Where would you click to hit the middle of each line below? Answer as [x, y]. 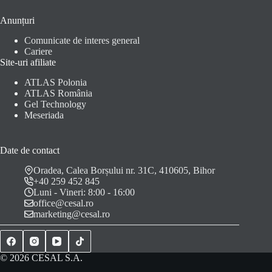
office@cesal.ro [63, 203]
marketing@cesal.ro [72, 214]
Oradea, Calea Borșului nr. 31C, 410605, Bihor [124, 170]
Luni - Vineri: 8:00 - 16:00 [84, 192]
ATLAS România [58, 93]
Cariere [38, 52]
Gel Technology [55, 104]
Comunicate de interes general [82, 41]
